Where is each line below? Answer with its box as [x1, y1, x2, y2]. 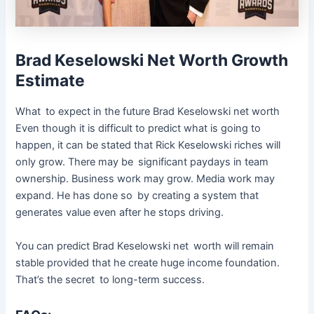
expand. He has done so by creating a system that [15, 189, 259, 203]
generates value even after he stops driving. [15, 206, 224, 219]
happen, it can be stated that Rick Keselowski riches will [15, 139, 281, 152]
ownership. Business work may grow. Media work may [15, 172, 275, 186]
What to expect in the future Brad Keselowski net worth [15, 105, 280, 118]
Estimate [15, 71, 86, 91]
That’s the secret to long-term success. [15, 273, 205, 286]
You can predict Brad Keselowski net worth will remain [15, 239, 275, 252]
